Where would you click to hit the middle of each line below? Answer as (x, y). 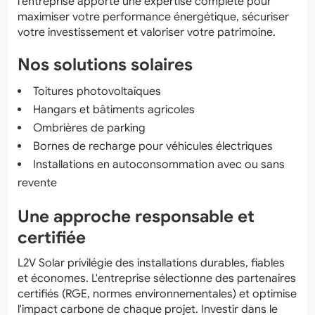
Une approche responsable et (136, 216)
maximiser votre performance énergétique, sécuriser (153, 17)
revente (37, 182)
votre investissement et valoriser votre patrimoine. (147, 32)
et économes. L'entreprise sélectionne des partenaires (157, 278)
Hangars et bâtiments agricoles (114, 109)
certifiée (52, 237)
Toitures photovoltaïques (97, 91)
